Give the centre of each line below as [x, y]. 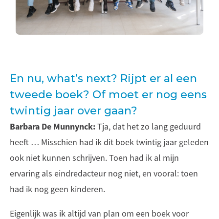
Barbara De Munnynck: [53, 127]
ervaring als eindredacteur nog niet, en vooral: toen [104, 174]
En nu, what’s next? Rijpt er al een [103, 79]
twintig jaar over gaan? [74, 111]
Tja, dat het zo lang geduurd [148, 127]
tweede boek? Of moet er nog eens [108, 95]
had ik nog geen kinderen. [57, 189]
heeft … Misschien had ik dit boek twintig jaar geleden [109, 142]
